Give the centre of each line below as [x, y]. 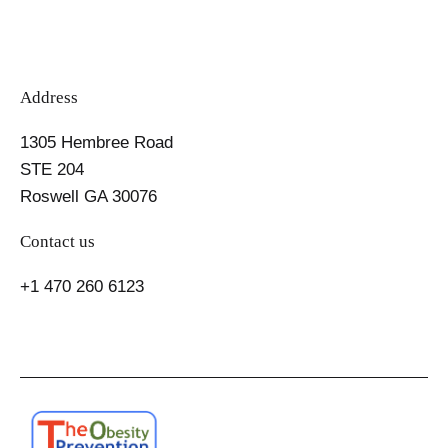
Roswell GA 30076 [88, 196]
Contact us [57, 241]
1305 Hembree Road [96, 142]
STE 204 [52, 169]
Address [49, 97]
